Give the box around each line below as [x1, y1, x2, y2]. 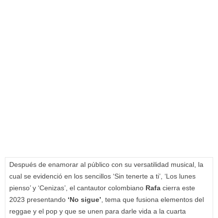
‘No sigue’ [68, 196, 101, 204]
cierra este [161, 184, 195, 192]
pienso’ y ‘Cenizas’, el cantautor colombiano [9, 184, 145, 192]
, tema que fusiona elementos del [101, 196, 204, 204]
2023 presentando [9, 196, 68, 204]
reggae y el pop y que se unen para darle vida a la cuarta [9, 207, 186, 216]
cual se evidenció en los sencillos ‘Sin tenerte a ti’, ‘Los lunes [9, 172, 196, 181]
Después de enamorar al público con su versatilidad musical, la [9, 161, 203, 169]
